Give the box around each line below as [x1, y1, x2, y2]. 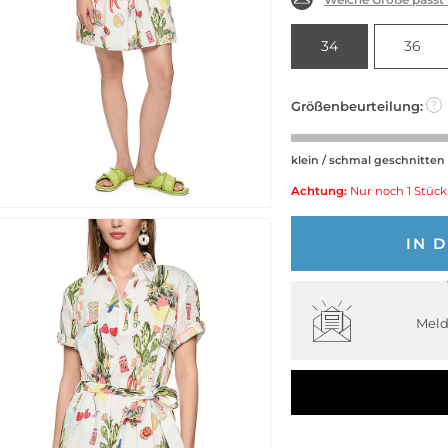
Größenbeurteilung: [291, 97, 423, 114]
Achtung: [291, 183, 347, 198]
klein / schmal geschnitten [291, 152, 445, 167]
